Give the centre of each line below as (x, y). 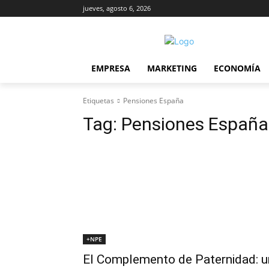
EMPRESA (111, 68)
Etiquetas (98, 101)
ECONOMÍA (237, 68)
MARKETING (172, 68)
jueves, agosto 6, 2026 (117, 8)
